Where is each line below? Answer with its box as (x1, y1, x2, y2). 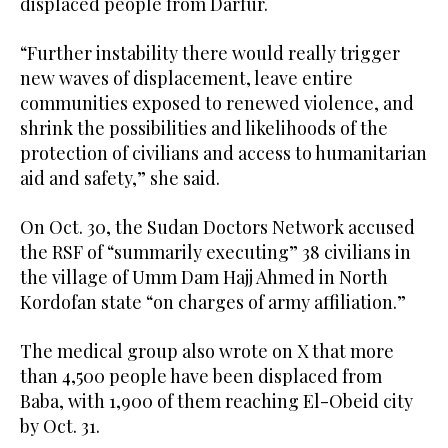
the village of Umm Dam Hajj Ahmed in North (20, 264, 388, 289)
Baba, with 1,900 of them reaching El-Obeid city (20, 388, 413, 413)
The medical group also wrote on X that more (20, 338, 394, 363)
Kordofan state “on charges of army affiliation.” (20, 289, 406, 314)
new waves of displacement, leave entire (20, 65, 353, 90)
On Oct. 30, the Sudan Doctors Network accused (20, 214, 415, 239)
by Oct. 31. (20, 413, 100, 438)
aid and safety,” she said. (20, 165, 220, 190)
